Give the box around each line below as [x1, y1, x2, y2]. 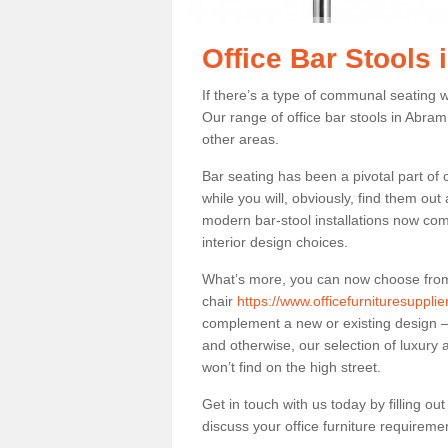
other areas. [202, 131, 283, 147]
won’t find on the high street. [202, 359, 381, 375]
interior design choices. [202, 234, 352, 250]
